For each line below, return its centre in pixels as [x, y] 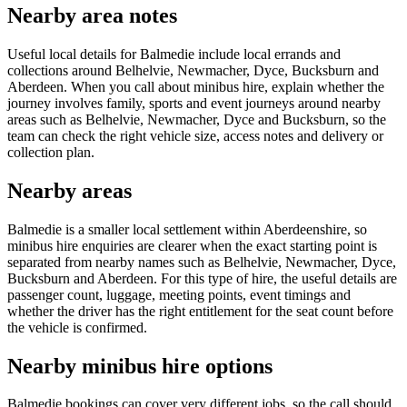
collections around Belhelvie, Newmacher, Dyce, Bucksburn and [193, 70]
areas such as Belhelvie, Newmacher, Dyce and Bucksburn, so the [197, 119]
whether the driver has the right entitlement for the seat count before [200, 311]
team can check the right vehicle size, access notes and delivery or [195, 135]
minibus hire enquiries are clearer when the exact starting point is [192, 245]
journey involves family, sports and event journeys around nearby [194, 103]
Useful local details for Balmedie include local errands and [174, 54]
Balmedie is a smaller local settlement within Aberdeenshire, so [187, 229]
